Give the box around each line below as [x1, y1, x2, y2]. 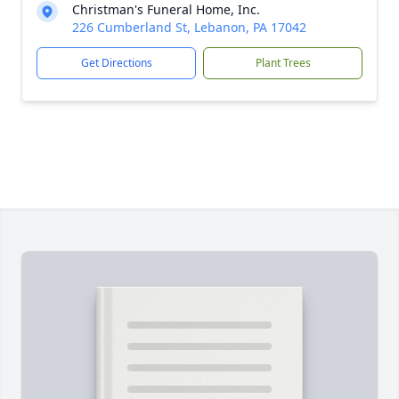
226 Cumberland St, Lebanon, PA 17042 [72, 19, 306, 36]
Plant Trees [255, 55, 311, 70]
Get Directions [80, 55, 152, 70]
